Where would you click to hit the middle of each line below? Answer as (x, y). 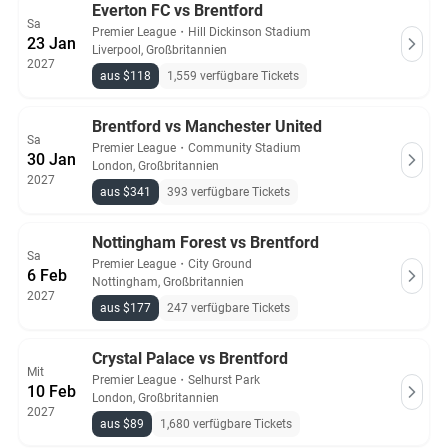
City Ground (220, 264)
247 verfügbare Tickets (228, 308)
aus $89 (122, 424)
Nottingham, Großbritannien (168, 282)
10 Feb (51, 391)
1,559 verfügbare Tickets (233, 76)
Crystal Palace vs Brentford (190, 358)
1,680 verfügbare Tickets (226, 424)
